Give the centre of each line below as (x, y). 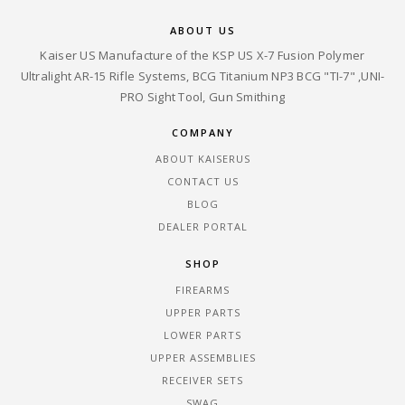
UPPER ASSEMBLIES (202, 357)
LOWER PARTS (202, 334)
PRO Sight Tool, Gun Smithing (202, 97)
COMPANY (202, 133)
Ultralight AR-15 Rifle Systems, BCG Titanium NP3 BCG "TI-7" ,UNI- (202, 76)
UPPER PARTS (202, 312)
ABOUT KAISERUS (202, 159)
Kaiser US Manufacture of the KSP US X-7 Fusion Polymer (202, 56)
